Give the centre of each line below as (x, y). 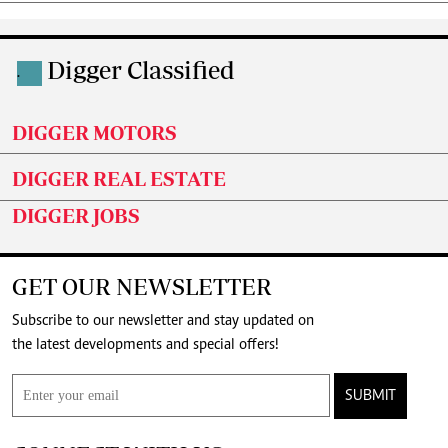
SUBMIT (370, 396)
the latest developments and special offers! (259, 345)
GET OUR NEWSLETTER (142, 287)
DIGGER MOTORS (94, 133)
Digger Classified (141, 70)
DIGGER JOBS (76, 216)
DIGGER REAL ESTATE (119, 179)
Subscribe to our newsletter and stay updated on (163, 321)
